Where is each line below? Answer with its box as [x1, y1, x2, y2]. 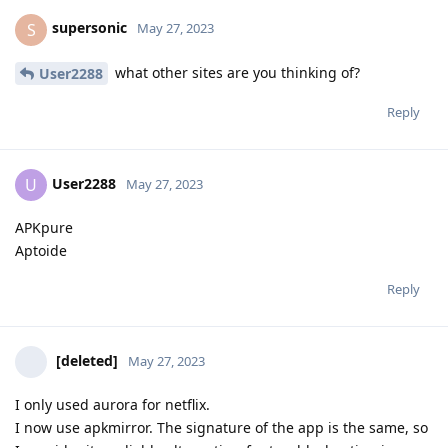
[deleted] [56, 351, 118, 371]
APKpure [15, 218, 73, 238]
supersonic [52, 18, 127, 38]
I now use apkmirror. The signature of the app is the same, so [15, 418, 428, 438]
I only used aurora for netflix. [15, 395, 210, 415]
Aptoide [15, 241, 67, 261]
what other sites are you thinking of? [111, 62, 360, 82]
